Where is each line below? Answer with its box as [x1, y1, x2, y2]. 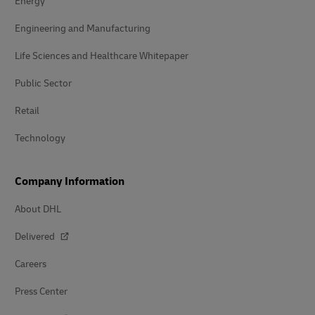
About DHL [15, 203, 61, 216]
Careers [15, 258, 46, 271]
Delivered [15, 231, 57, 243]
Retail [15, 105, 39, 117]
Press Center [15, 285, 67, 298]
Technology [15, 132, 65, 145]
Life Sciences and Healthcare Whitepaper [15, 50, 188, 63]
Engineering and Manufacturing [15, 22, 150, 35]
